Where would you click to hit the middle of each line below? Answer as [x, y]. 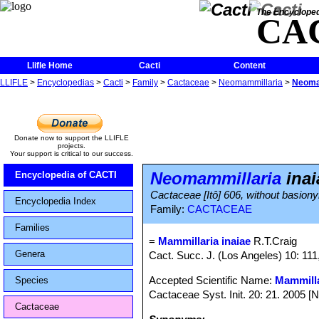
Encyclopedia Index [56, 201]
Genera [30, 254]
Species [32, 280]
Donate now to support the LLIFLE [71, 138]
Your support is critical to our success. [71, 153]
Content [249, 66]
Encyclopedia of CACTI [66, 175]
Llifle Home [50, 66]
